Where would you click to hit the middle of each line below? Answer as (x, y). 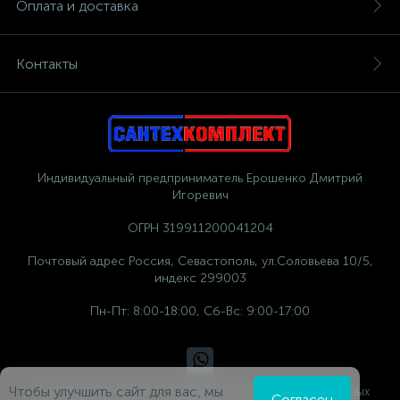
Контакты (47, 64)
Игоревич (200, 195)
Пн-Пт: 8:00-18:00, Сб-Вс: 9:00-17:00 (200, 311)
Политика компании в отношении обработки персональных (200, 392)
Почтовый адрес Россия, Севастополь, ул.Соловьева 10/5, (200, 261)
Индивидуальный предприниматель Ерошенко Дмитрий (200, 178)
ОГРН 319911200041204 (200, 228)
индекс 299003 (200, 278)
